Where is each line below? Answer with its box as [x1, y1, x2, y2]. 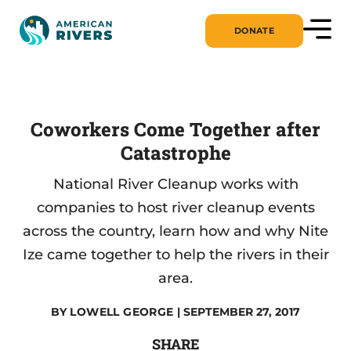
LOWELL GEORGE [70, 305, 174, 319]
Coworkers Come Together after [31, 117, 320, 142]
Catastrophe [120, 140, 231, 165]
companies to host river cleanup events [36, 199, 315, 216]
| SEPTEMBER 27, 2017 [173, 305, 300, 319]
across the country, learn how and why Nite [23, 223, 328, 240]
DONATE [233, 24, 274, 36]
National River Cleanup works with [52, 175, 299, 193]
